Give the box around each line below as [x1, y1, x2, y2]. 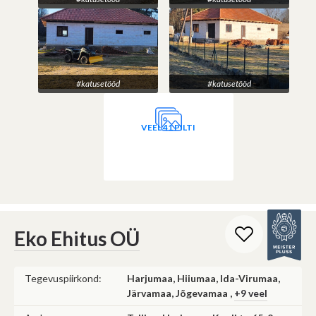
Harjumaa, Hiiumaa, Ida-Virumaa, [127, 272, 280, 284]
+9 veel [234, 286, 267, 299]
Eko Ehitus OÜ [14, 226, 140, 250]
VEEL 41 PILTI [141, 121, 196, 133]
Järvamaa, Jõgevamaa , [127, 286, 234, 299]
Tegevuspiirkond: [25, 272, 102, 284]
